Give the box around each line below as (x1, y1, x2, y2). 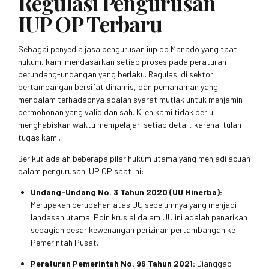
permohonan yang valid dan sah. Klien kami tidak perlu (18, 107, 213, 118)
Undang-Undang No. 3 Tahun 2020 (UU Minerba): (31, 187, 222, 198)
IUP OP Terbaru (18, 10, 163, 38)
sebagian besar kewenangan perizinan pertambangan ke (31, 225, 235, 235)
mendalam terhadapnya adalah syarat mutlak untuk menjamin (18, 94, 243, 105)
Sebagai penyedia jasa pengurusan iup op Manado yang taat (18, 44, 237, 55)
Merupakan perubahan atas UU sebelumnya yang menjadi (31, 199, 237, 210)
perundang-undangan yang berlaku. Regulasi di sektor (18, 69, 213, 80)
